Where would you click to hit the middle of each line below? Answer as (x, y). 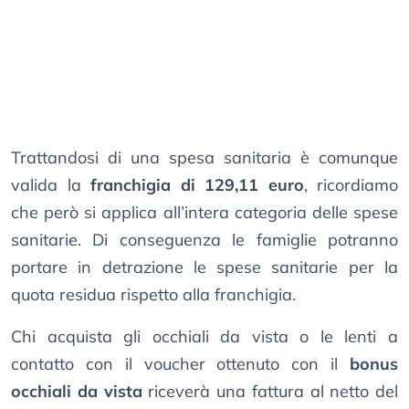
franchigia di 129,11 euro (192, 185)
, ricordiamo (351, 185)
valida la (46, 185)
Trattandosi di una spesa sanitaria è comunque (204, 158)
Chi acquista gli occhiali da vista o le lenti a (204, 337)
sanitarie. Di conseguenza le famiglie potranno (204, 240)
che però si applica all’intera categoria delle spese (204, 213)
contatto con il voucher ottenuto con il (180, 364)
